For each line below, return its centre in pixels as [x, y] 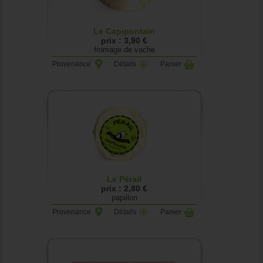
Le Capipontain [124, 31]
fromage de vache [124, 50]
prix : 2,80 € [124, 188]
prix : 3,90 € [124, 41]
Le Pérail [124, 179]
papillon [124, 198]
